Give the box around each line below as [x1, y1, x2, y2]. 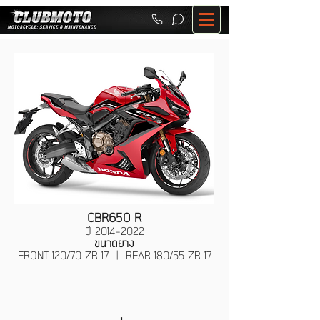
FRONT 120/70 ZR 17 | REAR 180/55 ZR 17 [17, 251, 211, 261]
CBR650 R [87, 213, 141, 224]
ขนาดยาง [94, 239, 134, 249]
